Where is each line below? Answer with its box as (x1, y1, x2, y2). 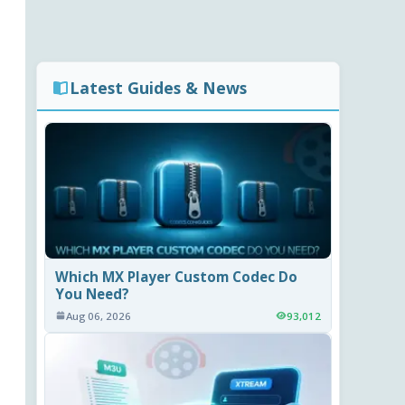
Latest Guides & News (70, 77, 247, 99)
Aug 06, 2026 (66, 308, 132, 323)
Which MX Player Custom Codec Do (55, 267, 298, 286)
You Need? (55, 284, 130, 303)
